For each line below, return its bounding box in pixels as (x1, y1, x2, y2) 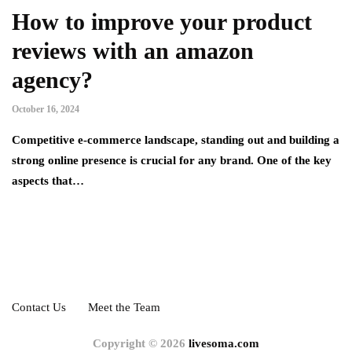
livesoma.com (189, 337, 259, 350)
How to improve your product (12, 9, 312, 35)
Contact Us (12, 301, 66, 314)
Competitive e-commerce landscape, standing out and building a (12, 134, 339, 147)
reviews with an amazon (12, 38, 254, 64)
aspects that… (12, 174, 84, 188)
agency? (12, 67, 93, 93)
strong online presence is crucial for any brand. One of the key (12, 154, 332, 167)
